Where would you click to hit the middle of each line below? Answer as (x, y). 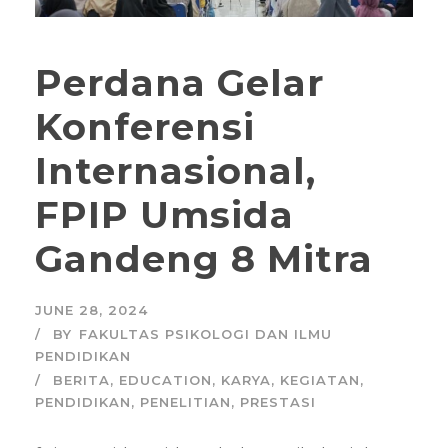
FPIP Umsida (164, 214)
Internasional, (175, 170)
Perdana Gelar (179, 82)
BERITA (81, 379)
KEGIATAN (320, 379)
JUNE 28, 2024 (91, 309)
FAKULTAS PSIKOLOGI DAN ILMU (205, 333)
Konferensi (145, 126)
